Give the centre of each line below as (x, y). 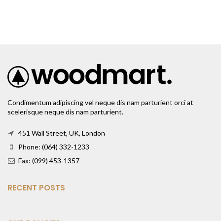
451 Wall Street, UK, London (61, 133)
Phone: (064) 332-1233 (53, 147)
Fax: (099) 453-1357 (48, 161)
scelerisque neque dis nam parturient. (65, 112)
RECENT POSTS (36, 188)
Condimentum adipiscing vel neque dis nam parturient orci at (100, 103)
